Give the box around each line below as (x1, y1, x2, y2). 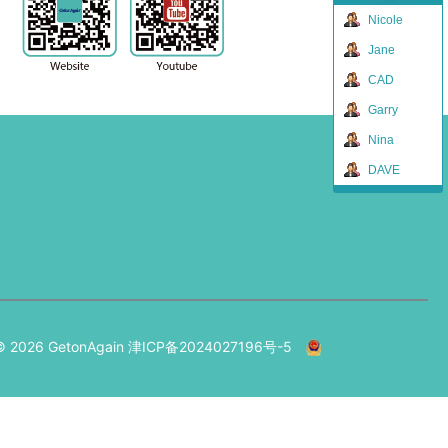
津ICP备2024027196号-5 (128, 337, 293, 355)
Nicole (368, 13, 403, 27)
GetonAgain (48, 337, 125, 355)
